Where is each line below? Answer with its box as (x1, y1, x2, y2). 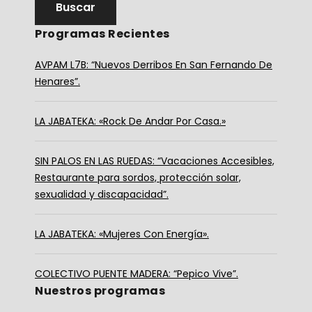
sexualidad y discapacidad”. (35, 187, 169, 201)
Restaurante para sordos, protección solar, (35, 170, 241, 185)
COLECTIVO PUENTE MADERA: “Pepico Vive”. (35, 266, 238, 281)
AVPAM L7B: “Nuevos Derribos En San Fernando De (35, 57, 272, 72)
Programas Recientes (35, 25, 170, 42)
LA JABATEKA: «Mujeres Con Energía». (35, 226, 209, 241)
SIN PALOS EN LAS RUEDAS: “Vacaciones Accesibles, (35, 153, 274, 168)
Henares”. (35, 74, 80, 88)
